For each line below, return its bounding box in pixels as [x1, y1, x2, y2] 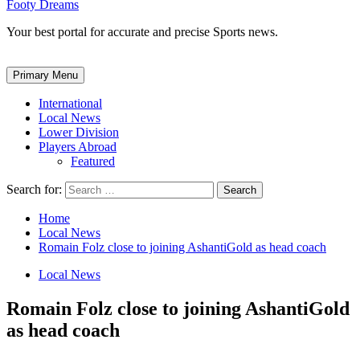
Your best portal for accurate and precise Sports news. [6, 24, 278, 39]
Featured [71, 153, 115, 168]
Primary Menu [13, 68, 78, 81]
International [39, 96, 102, 110]
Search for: [6, 182, 62, 196]
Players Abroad [39, 139, 117, 153]
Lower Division [39, 125, 119, 139]
